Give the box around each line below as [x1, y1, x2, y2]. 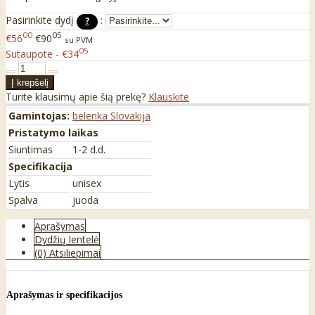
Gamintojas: [8, 108, 70, 122]
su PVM [65, 34, 93, 45]
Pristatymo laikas [8, 125, 98, 139]
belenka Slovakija [72, 108, 150, 122]
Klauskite [148, 89, 189, 103]
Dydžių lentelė [34, 232, 99, 246]
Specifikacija [8, 159, 72, 173]
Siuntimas [8, 142, 53, 156]
